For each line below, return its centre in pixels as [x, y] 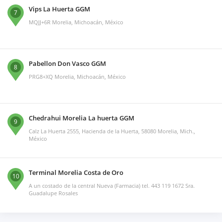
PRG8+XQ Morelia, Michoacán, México [77, 77]
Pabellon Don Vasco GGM [67, 64]
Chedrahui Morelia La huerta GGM [82, 118]
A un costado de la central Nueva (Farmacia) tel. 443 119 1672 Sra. [112, 186]
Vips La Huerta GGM [59, 9]
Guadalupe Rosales [53, 193]
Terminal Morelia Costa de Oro [76, 173]
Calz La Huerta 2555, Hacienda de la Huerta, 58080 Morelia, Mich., [112, 131]
